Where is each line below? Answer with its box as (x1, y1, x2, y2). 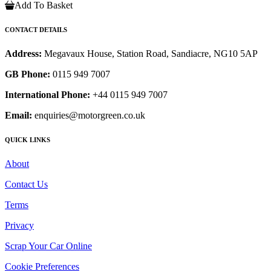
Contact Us (5, 178, 48, 189)
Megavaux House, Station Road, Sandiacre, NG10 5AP (44, 48, 258, 59)
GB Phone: (5, 68, 50, 79)
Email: (5, 109, 32, 120)
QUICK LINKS (5, 135, 50, 143)
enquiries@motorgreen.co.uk (32, 109, 145, 120)
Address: (5, 48, 44, 59)
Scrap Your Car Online (5, 240, 92, 251)
